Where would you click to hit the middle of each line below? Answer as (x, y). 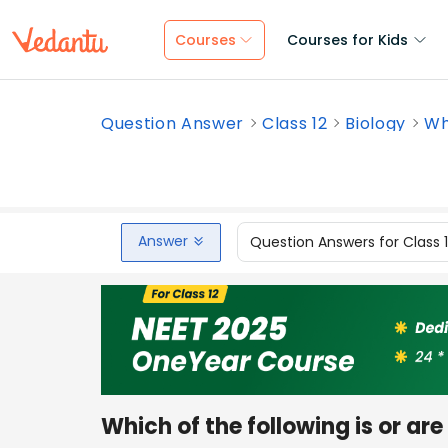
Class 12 (295, 123)
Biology (376, 123)
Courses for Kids (347, 40)
